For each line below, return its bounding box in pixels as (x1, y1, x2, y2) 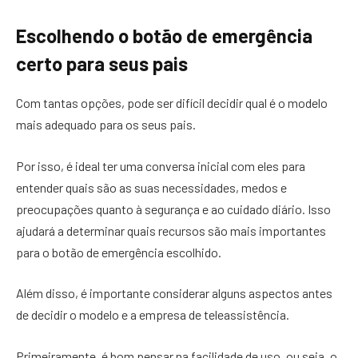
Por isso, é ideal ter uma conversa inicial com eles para (16, 157, 305, 173)
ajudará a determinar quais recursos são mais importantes (16, 222, 326, 238)
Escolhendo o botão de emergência (16, 24, 312, 48)
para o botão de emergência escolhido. (16, 244, 224, 260)
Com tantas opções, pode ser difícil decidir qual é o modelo (16, 95, 328, 111)
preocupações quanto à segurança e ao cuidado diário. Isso (16, 201, 331, 217)
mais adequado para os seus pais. (16, 117, 196, 133)
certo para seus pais (16, 52, 188, 76)
